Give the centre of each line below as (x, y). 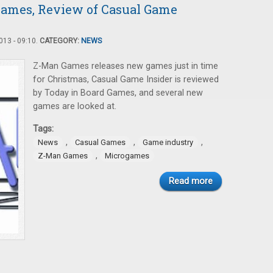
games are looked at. (75, 106)
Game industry (168, 142)
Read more (191, 181)
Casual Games (100, 142)
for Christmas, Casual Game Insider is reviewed (126, 80)
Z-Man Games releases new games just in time (126, 66)
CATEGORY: (60, 41)
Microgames (127, 156)
